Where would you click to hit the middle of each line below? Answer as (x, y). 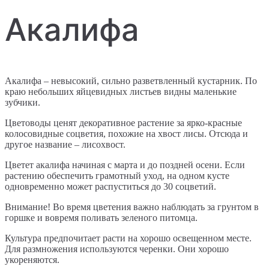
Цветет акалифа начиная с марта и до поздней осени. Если (125, 165)
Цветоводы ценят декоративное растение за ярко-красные (123, 123)
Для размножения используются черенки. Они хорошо (117, 249)
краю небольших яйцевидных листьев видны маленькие (121, 92)
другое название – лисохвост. (65, 145)
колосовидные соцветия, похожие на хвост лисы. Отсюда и (126, 134)
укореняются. (32, 260)
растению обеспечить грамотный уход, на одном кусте (117, 176)
